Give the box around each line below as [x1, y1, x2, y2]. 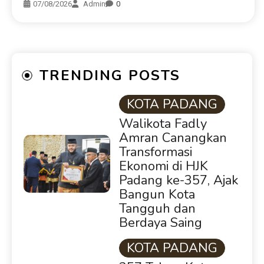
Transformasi [118, 143, 192, 161]
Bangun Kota [118, 186, 195, 204]
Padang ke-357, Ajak [118, 171, 238, 190]
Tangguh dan [118, 200, 196, 218]
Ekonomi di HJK [118, 157, 208, 176]
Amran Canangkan [118, 129, 227, 147]
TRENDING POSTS [39, 66, 180, 85]
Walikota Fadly [118, 115, 207, 133]
